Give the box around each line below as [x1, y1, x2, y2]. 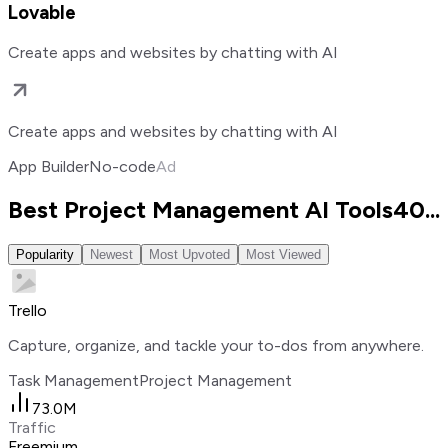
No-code [89, 156, 156, 176]
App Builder [8, 156, 89, 176]
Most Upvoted [149, 247, 230, 263]
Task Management [8, 371, 139, 391]
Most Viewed [246, 247, 321, 263]
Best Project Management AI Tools [8, 195, 393, 225]
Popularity [16, 247, 74, 263]
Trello [8, 301, 47, 321]
